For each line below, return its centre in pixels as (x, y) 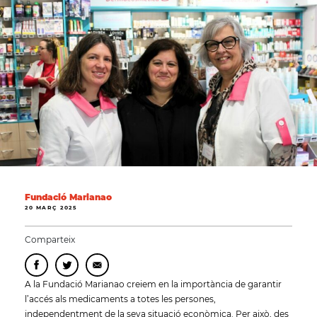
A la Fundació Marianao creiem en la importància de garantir (153, 284)
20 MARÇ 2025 (51, 207)
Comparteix (50, 239)
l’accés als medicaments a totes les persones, (120, 299)
